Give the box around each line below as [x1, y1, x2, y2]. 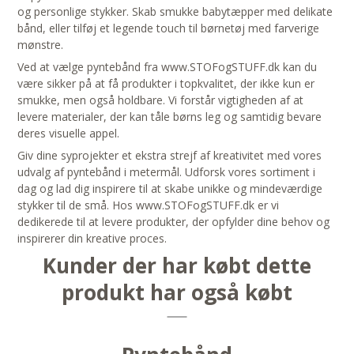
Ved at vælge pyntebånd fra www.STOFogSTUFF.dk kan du [17, 59, 318, 75]
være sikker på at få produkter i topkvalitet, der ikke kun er [17, 76, 315, 92]
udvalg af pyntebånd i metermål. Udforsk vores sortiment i [17, 164, 316, 180]
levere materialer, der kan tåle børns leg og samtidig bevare [17, 109, 322, 125]
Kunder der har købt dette [43, 251, 311, 281]
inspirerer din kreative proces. [17, 231, 168, 247]
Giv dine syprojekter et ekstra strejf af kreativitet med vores [17, 148, 322, 164]
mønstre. [17, 37, 64, 53]
